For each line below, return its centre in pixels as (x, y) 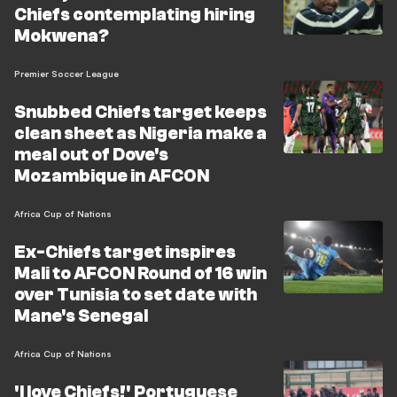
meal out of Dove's (91, 155)
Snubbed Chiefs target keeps (140, 112)
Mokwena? (62, 36)
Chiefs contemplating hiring (135, 15)
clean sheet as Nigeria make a (140, 133)
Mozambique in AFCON (112, 176)
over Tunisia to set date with (136, 295)
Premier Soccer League (66, 74)
